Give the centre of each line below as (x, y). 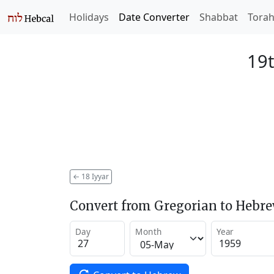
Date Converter (154, 17)
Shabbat (219, 17)
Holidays (89, 17)
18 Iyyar (94, 176)
